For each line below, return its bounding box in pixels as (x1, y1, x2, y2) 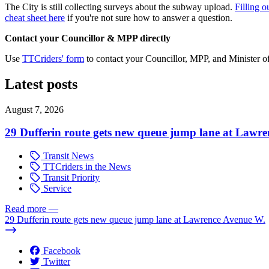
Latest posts (5, 76, 77, 92)
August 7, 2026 (5, 104, 64, 115)
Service (41, 183, 71, 193)
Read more (5, 204, 46, 214)
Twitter (43, 256, 70, 267)
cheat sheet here (5, 12, 65, 23)
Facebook (43, 246, 80, 256)
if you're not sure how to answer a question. (65, 12, 235, 23)
